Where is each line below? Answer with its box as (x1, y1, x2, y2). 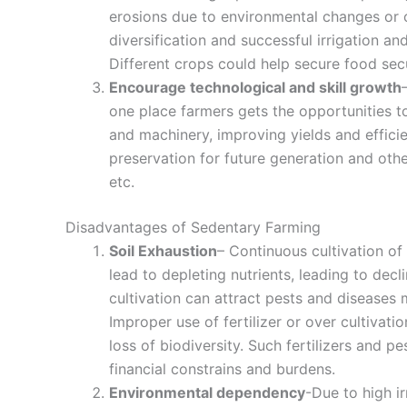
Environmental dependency (109, 383, 305, 402)
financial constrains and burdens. (109, 360, 335, 379)
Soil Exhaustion (109, 242, 217, 261)
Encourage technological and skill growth (109, 78, 402, 97)
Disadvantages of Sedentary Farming (65, 218, 321, 237)
